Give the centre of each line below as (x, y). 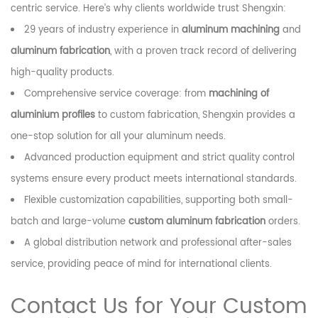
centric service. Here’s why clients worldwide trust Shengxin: (148, 9)
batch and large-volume (70, 222)
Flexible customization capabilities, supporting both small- (159, 201)
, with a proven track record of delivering (203, 52)
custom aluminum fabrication (197, 222)
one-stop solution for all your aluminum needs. (118, 137)
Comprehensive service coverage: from (116, 94)
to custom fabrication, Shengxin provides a (195, 116)
